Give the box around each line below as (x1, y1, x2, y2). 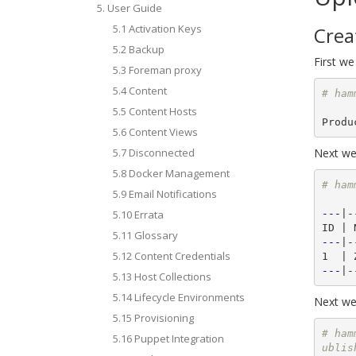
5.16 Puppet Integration (113, 331, 224, 346)
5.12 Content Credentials (113, 249, 230, 263)
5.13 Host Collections (113, 269, 211, 284)
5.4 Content (113, 83, 167, 98)
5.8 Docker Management (113, 166, 230, 180)
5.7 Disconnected (113, 145, 195, 160)
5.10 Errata (113, 207, 164, 222)
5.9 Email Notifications (113, 187, 217, 201)
